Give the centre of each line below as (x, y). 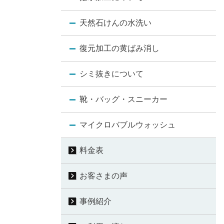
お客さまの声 (103, 176)
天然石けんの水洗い (115, 23)
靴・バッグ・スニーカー (123, 99)
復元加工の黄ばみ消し (119, 48)
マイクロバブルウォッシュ (127, 125)
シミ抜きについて (111, 74)
